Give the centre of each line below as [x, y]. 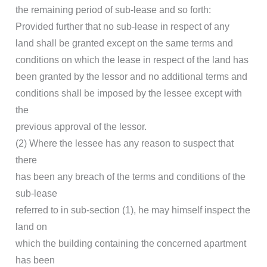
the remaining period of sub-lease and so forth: [113, 10]
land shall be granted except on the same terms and [124, 44]
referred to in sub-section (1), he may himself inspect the [133, 210]
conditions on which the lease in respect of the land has [132, 60]
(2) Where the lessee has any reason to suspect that [125, 144]
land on [31, 227]
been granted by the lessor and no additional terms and [131, 77]
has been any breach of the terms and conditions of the [131, 177]
